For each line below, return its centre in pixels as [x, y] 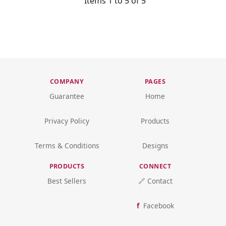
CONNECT [155, 166]
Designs [155, 145]
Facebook [158, 205]
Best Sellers [67, 181]
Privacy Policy [67, 121]
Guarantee [67, 96]
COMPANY [67, 81]
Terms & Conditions [67, 145]
